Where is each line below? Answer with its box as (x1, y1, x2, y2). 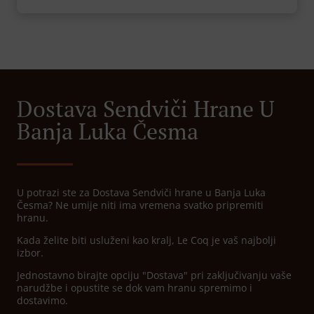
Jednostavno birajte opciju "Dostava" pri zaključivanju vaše (17, 268, 292, 282)
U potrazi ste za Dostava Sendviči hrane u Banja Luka (17, 186, 266, 200)
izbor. (17, 246, 43, 260)
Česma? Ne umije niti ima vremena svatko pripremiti (17, 198, 264, 212)
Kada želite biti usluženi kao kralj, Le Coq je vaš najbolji (17, 233, 276, 247)
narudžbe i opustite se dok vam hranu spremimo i (17, 281, 252, 295)
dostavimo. (17, 294, 68, 308)
